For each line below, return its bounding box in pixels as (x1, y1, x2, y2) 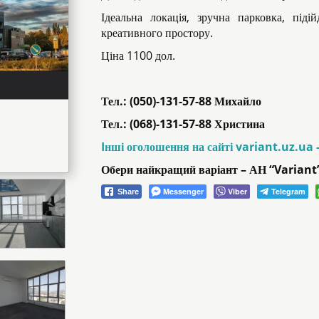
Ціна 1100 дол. (100, 47, 175, 63)
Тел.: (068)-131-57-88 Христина (100, 115, 265, 132)
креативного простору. (100, 24, 213, 41)
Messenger (162, 185, 204, 197)
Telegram (271, 185, 305, 197)
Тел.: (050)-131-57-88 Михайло (100, 93, 261, 109)
